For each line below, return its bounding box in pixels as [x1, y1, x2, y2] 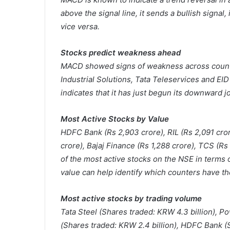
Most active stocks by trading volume [61, 194, 202, 204]
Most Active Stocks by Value [61, 114, 169, 124]
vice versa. [61, 22, 100, 32]
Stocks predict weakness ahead [61, 48, 181, 58]
